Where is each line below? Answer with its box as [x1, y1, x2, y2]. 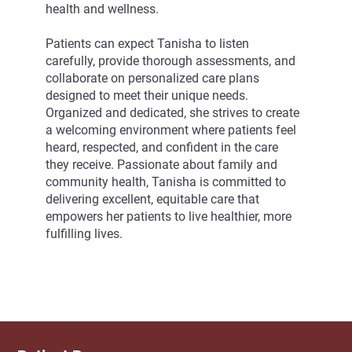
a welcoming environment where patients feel [45, 123, 296, 138]
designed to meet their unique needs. [45, 88, 248, 104]
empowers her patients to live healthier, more [45, 209, 291, 225]
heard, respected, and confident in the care [45, 140, 278, 156]
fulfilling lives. [45, 226, 123, 242]
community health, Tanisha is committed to [45, 174, 286, 190]
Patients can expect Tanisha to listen [45, 36, 249, 52]
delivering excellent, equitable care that [45, 192, 259, 207]
